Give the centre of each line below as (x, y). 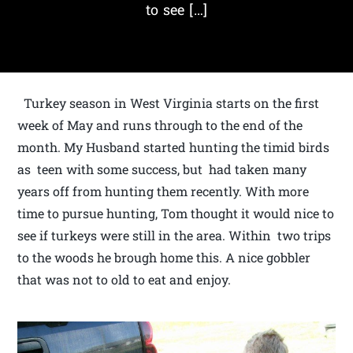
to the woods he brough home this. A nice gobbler (164, 258)
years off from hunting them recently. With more (163, 191)
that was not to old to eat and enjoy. (124, 280)
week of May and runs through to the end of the (160, 125)
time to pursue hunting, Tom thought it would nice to (176, 214)
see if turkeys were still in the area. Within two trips (175, 236)
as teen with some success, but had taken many (162, 169)
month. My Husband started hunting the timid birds (174, 147)
